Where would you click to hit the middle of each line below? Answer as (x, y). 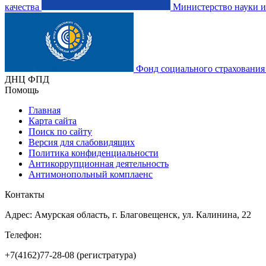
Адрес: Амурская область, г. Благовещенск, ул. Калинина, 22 (128, 214)
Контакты (25, 194)
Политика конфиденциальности (94, 153)
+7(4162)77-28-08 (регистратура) (70, 255)
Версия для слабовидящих (82, 142)
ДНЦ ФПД (27, 79)
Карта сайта (53, 121)
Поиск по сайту (60, 131)
